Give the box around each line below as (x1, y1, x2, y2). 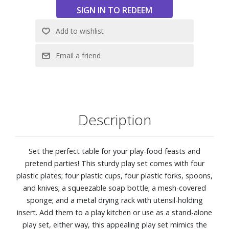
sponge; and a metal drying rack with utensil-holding (26, 195, 203, 205)
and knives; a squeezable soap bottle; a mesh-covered (23, 182, 206, 193)
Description (78, 109, 151, 129)
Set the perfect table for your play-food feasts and (29, 146, 200, 156)
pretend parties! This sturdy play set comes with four (25, 158, 204, 168)
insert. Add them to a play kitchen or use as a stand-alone (17, 207, 212, 217)
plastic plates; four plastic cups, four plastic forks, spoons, (16, 170, 213, 180)
